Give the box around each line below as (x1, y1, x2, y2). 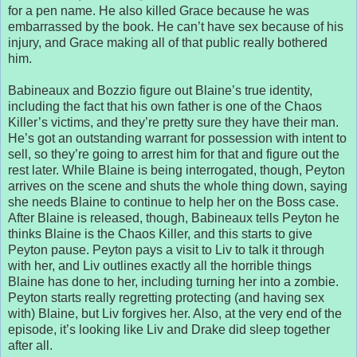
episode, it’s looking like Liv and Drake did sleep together (8, 322, 330, 336)
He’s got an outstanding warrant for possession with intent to (8, 131, 347, 145)
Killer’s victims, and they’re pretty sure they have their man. (8, 115, 339, 129)
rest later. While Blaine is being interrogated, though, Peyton (8, 163, 345, 177)
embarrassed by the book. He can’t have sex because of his (8, 19, 343, 33)
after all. (8, 338, 53, 352)
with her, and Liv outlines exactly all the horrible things (8, 258, 312, 273)
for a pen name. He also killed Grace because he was (8, 3, 309, 18)
